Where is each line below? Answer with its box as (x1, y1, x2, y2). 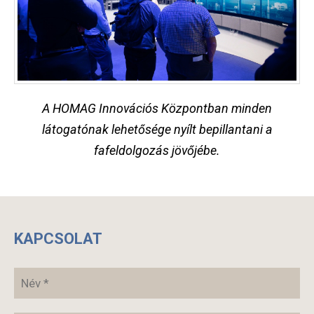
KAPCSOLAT (14, 230, 102, 248)
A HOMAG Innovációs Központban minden (42, 101, 272, 116)
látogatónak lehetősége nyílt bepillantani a (41, 122, 273, 137)
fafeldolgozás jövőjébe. (94, 143, 220, 158)
